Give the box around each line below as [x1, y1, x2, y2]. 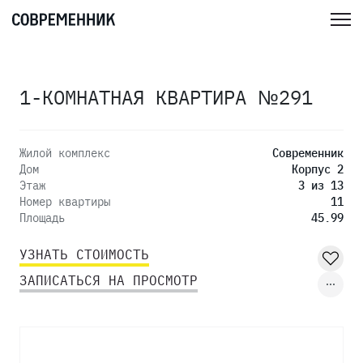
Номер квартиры [19, 194, 110, 209]
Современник [272, 146, 344, 160]
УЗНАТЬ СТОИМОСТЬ [19, 246, 149, 263]
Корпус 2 [292, 162, 344, 177]
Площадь [19, 211, 65, 225]
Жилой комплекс [19, 146, 110, 160]
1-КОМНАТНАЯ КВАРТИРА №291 [19, 84, 313, 110]
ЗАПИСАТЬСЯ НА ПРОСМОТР [19, 272, 198, 288]
